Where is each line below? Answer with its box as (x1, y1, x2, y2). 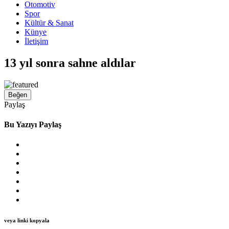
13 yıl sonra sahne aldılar (4, 56, 136, 70)
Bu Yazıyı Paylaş (4, 120, 61, 129)
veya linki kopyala (4, 217, 50, 224)
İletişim (25, 37, 48, 45)
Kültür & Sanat (25, 18, 74, 27)
